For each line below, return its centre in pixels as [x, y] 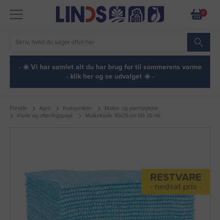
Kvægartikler [78, 108]
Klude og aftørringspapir [45, 116]
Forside [18, 108]
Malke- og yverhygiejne [131, 108]
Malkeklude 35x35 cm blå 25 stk [123, 116]
